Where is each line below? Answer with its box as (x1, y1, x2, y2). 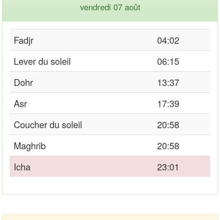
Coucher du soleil (14, 117, 82, 131)
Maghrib (14, 138, 46, 152)
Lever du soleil (14, 54, 71, 67)
